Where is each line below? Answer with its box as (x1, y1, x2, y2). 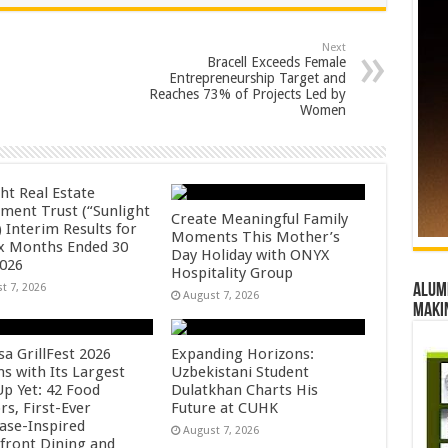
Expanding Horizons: (171, 345, 315, 363)
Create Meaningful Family (171, 210, 349, 228)
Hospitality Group (171, 264, 294, 282)
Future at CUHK (171, 399, 279, 417)
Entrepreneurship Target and (168, 70, 346, 86)
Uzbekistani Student (171, 363, 310, 381)
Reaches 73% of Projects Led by (148, 86, 346, 102)
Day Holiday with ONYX (171, 246, 330, 264)
